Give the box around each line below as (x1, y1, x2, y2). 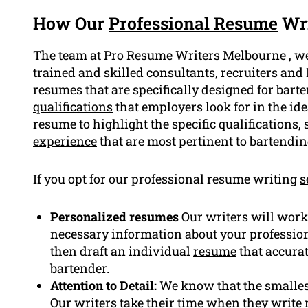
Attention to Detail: (50, 277, 157, 294)
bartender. (50, 260, 109, 277)
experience (33, 133, 97, 150)
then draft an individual (50, 243, 193, 260)
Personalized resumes (50, 208, 179, 225)
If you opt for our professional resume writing (33, 170, 300, 188)
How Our (33, 12, 109, 35)
